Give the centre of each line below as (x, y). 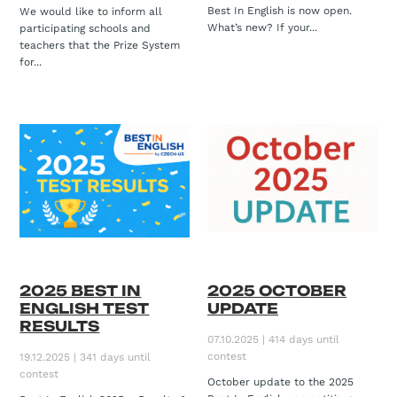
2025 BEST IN (81, 290)
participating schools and (86, 28)
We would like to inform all (91, 11)
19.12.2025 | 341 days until (86, 357)
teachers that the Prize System (100, 45)
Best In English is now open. (280, 10)
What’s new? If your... (262, 27)
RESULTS (60, 326)
